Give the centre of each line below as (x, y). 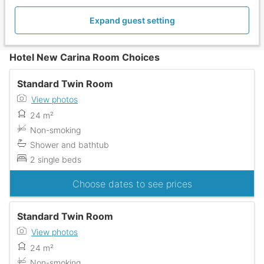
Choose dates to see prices (132, 184)
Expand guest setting (132, 21)
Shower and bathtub (70, 145)
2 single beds (56, 160)
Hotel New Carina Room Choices (85, 57)
